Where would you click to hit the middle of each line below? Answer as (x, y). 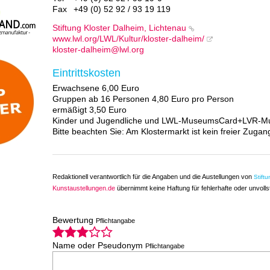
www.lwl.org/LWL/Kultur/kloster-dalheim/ (129, 39)
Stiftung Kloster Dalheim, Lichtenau (120, 28)
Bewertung (74, 220)
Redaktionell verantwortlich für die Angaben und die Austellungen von (153, 176)
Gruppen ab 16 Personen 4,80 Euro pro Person (143, 99)
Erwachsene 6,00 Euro (96, 89)
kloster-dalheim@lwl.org (99, 50)
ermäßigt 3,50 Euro (90, 110)
